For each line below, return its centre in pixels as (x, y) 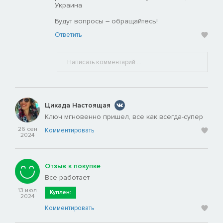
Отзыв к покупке (73, 166)
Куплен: (60, 193)
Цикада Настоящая (78, 105)
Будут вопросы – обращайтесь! (106, 21)
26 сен (27, 129)
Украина (68, 5)
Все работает (67, 178)
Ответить (68, 35)
